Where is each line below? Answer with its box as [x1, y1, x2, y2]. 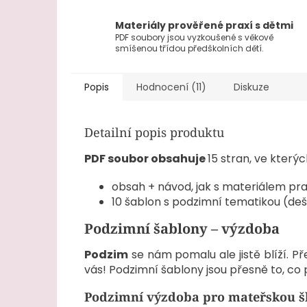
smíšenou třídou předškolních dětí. [115, 42, 264, 55]
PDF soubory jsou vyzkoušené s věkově [115, 32, 273, 44]
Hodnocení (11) [136, 80, 206, 95]
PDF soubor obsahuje [84, 151, 208, 167]
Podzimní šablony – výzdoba [84, 219, 280, 238]
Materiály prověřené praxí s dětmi [115, 19, 293, 33]
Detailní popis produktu [84, 124, 224, 141]
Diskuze [234, 80, 269, 95]
